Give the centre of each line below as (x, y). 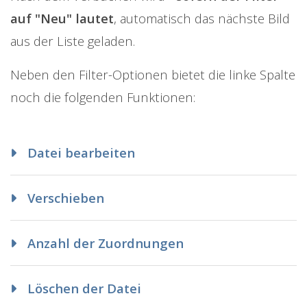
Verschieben (64, 197)
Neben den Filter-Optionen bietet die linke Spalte (153, 74)
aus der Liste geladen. (73, 40)
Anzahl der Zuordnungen (104, 243)
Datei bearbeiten (79, 152)
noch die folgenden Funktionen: (103, 97)
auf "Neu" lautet (62, 18)
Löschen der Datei (83, 288)
